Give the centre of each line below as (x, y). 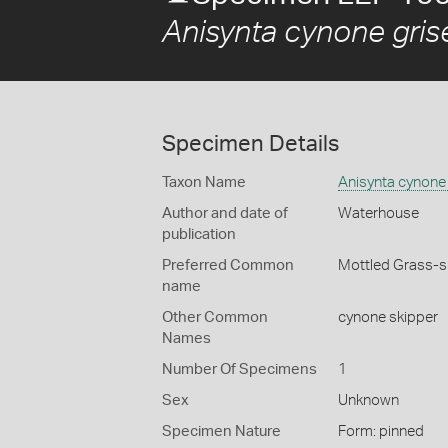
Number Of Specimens (239, 369)
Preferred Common (228, 265)
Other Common (215, 317)
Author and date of (225, 213)
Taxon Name (204, 182)
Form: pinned (380, 431)
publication (199, 234)
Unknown (368, 400)
